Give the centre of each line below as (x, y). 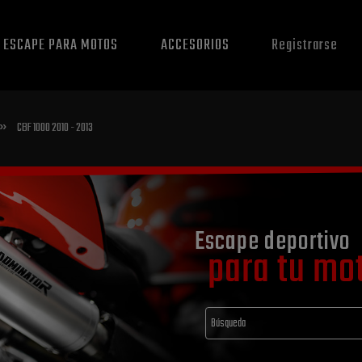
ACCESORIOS (195, 45)
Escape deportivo (272, 242)
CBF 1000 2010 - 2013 (55, 128)
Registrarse (305, 45)
